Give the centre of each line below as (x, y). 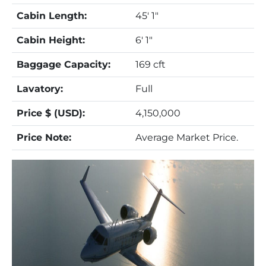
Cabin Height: (51, 40)
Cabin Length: (52, 16)
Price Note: (44, 137)
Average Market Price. (187, 137)
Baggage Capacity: (64, 64)
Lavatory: (40, 89)
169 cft (151, 64)
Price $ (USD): (51, 113)
